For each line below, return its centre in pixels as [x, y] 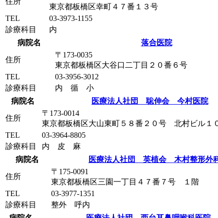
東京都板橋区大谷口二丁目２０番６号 [121, 65]
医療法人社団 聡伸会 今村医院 [150, 101]
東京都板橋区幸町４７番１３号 [104, 7]
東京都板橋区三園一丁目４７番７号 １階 [125, 182]
